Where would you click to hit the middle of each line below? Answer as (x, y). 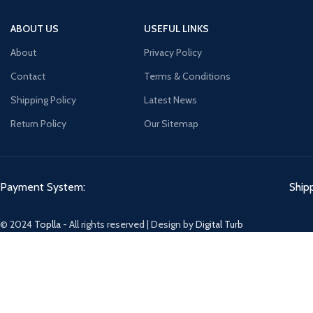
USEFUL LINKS (177, 29)
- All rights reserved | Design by (128, 224)
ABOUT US (35, 29)
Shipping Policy (43, 100)
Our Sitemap (172, 124)
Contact (28, 76)
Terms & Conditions (188, 76)
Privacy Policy (173, 52)
